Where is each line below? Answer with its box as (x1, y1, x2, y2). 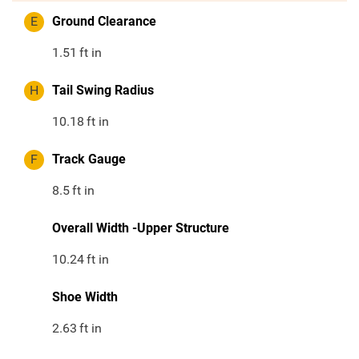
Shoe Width (52, 289, 118, 305)
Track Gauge (52, 151, 126, 167)
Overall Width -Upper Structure (52, 220, 229, 236)
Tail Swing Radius (52, 83, 154, 99)
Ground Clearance (52, 14, 156, 30)
